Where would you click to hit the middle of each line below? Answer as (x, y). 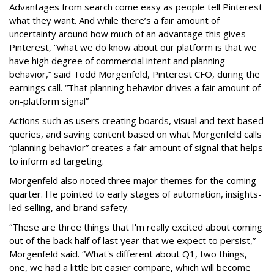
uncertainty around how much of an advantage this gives (128, 33)
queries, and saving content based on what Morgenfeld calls (135, 134)
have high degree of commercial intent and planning (117, 60)
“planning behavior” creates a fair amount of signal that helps (136, 147)
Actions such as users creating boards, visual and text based (136, 120)
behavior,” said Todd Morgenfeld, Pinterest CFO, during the (135, 74)
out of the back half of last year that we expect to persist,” (132, 240)
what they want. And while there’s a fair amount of (114, 20)
